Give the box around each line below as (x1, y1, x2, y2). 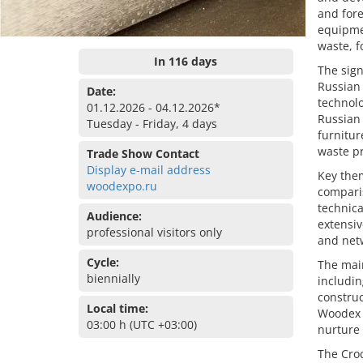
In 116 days (154, 53, 218, 69)
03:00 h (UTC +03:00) (87, 317, 197, 332)
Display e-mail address (87, 162, 211, 177)
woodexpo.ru (87, 178, 157, 194)
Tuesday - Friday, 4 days (87, 116, 217, 131)
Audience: (87, 208, 142, 224)
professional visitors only (87, 224, 222, 240)
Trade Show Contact (87, 146, 199, 161)
